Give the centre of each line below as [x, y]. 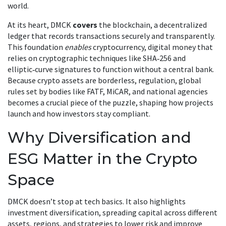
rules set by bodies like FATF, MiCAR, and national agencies [108, 91]
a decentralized [180, 25]
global [190, 80]
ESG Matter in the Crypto [102, 159]
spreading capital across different [160, 212]
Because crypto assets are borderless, [73, 80]
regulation [157, 80]
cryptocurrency [119, 47]
